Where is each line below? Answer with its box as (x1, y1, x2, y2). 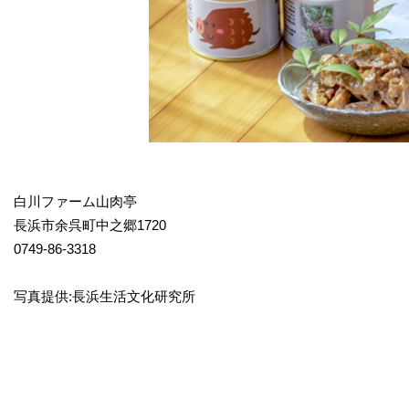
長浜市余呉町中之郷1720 (14, 217, 166, 234)
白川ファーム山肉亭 (14, 194, 137, 210)
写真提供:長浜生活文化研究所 (14, 288, 195, 305)
